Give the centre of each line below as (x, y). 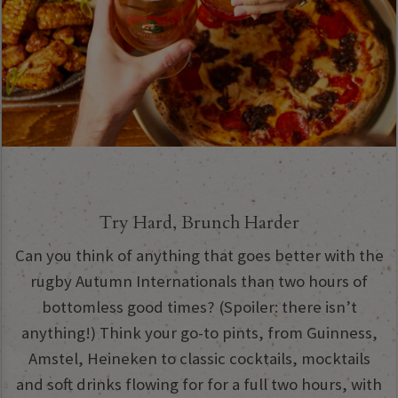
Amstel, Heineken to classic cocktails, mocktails (199, 358)
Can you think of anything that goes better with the (199, 255)
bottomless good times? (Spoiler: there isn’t (199, 306)
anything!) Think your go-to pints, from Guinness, (199, 332)
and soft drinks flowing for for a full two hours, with (199, 384)
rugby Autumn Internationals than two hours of (199, 281)
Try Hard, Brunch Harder (199, 223)
